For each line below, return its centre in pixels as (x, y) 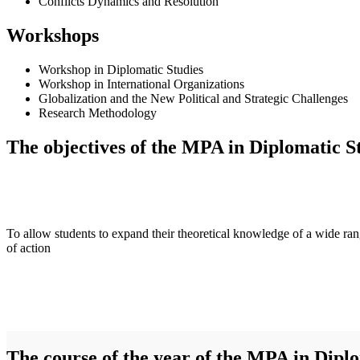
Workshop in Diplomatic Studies (121, 70)
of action (29, 247)
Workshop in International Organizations (141, 84)
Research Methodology (98, 113)
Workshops (53, 36)
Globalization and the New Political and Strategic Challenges (193, 99)
